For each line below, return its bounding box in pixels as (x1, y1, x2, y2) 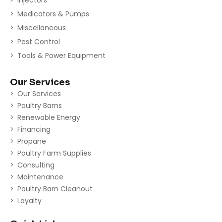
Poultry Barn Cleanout (17, 183, 93, 194)
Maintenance (17, 171, 63, 182)
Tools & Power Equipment (17, 50, 106, 60)
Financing (17, 124, 51, 134)
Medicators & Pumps (17, 8, 89, 19)
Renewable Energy (17, 112, 80, 122)
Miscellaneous (17, 22, 66, 33)
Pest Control (17, 36, 60, 47)
